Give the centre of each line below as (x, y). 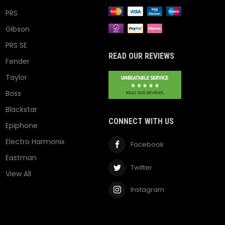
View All (19, 174)
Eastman (21, 158)
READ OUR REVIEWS (142, 56)
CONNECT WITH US (141, 121)
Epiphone (22, 126)
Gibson (18, 29)
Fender (18, 62)
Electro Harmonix (35, 142)
